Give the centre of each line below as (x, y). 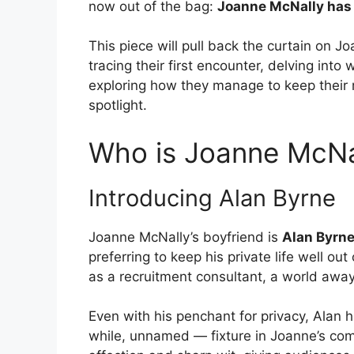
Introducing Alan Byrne (212, 198)
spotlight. (118, 105)
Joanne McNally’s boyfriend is (185, 237)
